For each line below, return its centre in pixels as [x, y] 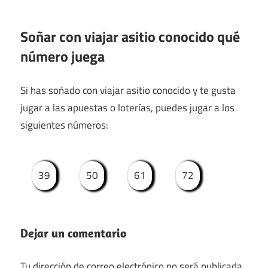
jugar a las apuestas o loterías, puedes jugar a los [127, 107]
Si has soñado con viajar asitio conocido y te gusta [128, 90]
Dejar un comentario [73, 233]
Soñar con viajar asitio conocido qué [130, 37]
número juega [63, 57]
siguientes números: [64, 125]
